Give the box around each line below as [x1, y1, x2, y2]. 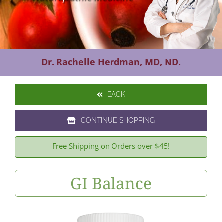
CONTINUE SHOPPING [80, 116, 155, 125]
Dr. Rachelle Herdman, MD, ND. [41, 56, 181, 68]
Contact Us [10, 15, 48, 25]
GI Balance [70, 172, 152, 194]
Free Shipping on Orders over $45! [52, 141, 170, 151]
